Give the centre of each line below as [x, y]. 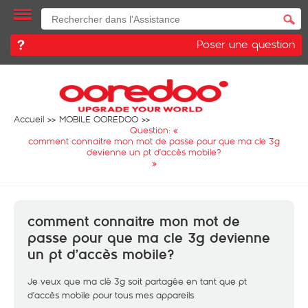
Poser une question [246, 44]
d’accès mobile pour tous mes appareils [111, 295]
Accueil [29, 119]
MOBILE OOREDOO [99, 119]
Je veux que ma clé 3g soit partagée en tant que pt [137, 281]
